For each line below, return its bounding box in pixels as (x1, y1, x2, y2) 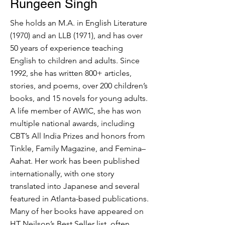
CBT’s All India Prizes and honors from (10, 131, 145, 141)
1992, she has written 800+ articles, (10, 68, 132, 78)
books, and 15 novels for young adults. (10, 93, 148, 103)
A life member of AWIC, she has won (10, 106, 141, 116)
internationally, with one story (10, 169, 114, 179)
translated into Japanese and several (10, 181, 140, 191)
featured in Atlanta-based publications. (10, 194, 149, 204)
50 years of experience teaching (10, 43, 123, 53)
